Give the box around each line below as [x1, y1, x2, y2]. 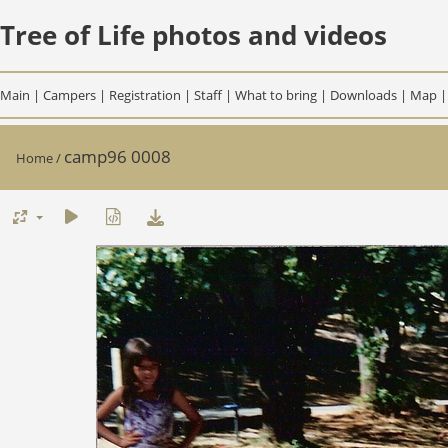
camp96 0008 [64, 145, 171, 169]
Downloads [330, 85, 397, 104]
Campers [43, 85, 96, 104]
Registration [109, 85, 181, 104]
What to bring [235, 85, 317, 104]
